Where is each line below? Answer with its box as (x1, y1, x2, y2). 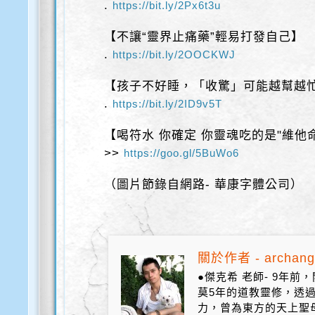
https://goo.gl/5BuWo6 (124, 147, 240, 160)
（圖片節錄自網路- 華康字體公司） (104, 178, 304, 192)
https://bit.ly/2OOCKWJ (112, 49, 236, 61)
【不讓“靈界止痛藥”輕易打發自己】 (104, 30, 304, 44)
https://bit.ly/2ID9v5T (112, 98, 223, 110)
